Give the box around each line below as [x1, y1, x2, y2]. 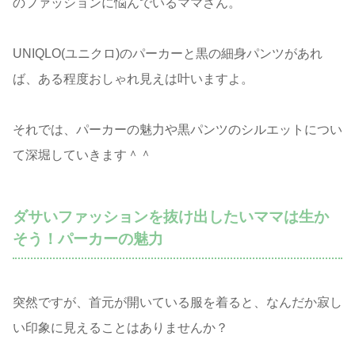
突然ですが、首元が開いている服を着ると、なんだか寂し [13, 295, 342, 309]
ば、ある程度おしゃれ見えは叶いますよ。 [13, 71, 254, 86]
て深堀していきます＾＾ [13, 147, 152, 162]
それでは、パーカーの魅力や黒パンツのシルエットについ [13, 122, 342, 136]
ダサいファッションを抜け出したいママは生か [13, 208, 329, 225]
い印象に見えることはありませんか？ [13, 320, 228, 334]
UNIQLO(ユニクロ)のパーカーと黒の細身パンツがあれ [13, 46, 323, 60]
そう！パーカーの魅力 [13, 230, 163, 247]
